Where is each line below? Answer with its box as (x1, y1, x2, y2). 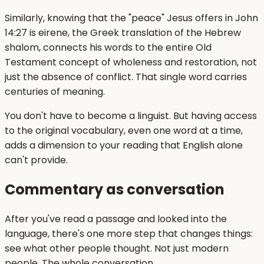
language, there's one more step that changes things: (5, 227, 253, 241)
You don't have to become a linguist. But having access (5, 109, 257, 123)
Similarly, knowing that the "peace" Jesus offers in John (5, 11, 258, 25)
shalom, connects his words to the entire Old (5, 41, 212, 55)
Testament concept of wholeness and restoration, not (5, 55, 257, 70)
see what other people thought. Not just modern (5, 242, 229, 256)
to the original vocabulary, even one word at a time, (5, 124, 243, 138)
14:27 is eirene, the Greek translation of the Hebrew (5, 26, 241, 40)
